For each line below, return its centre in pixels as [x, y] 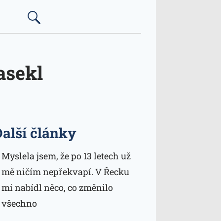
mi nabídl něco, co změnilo [57, 187]
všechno [19, 203]
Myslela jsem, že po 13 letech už [66, 156]
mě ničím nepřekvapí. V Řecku [65, 172]
